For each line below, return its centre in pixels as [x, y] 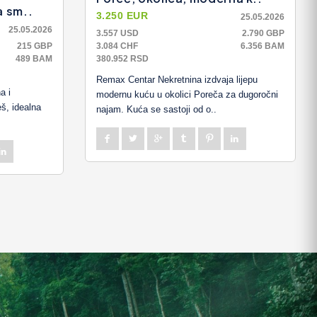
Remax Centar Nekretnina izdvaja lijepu [177, 80]
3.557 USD [117, 34]
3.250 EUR [122, 16]
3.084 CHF [117, 46]
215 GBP [34, 46]
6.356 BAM [263, 46]
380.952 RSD [122, 59]
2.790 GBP [263, 34]
